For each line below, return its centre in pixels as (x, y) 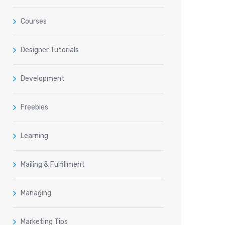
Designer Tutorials (50, 50)
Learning (34, 136)
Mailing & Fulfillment (53, 165)
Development (43, 79)
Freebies (34, 107)
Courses (34, 22)
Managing (36, 193)
